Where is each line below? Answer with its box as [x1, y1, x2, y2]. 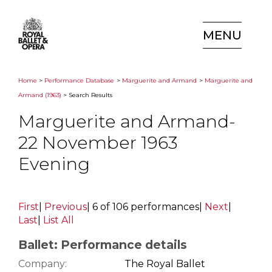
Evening [18, 153, 90, 175]
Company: [18, 257, 67, 270]
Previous [44, 201, 87, 213]
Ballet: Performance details [18, 237, 187, 253]
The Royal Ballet [124, 257, 205, 270]
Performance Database [44, 76, 114, 84]
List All [43, 214, 74, 226]
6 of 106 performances [92, 201, 199, 213]
